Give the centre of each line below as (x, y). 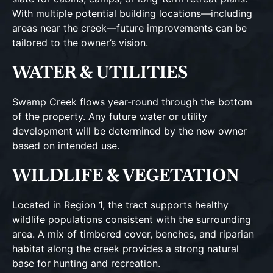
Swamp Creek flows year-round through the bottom (132, 102)
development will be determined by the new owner (129, 131)
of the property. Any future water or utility (110, 116)
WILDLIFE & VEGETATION (126, 175)
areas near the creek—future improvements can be (129, 28)
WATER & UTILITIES (100, 72)
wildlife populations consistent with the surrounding (132, 219)
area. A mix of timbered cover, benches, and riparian (133, 234)
